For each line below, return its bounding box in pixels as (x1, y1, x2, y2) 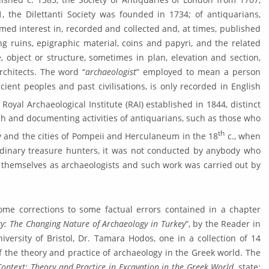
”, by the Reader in (185, 217, 261, 229)
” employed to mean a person (136, 65, 261, 77)
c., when (225, 130, 261, 142)
